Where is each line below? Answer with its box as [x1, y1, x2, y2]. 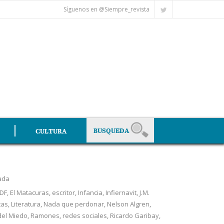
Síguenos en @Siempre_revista [63, 5, 149, 13]
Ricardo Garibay [109, 211, 159, 220]
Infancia [77, 188, 102, 197]
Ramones [30, 211, 59, 220]
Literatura [10, 199, 40, 208]
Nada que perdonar [43, 199, 104, 208]
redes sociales [62, 211, 107, 220]
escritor [51, 188, 75, 197]
